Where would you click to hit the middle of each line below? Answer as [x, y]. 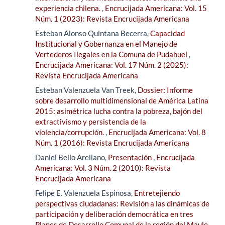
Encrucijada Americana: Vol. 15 [156, 8]
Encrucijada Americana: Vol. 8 [157, 132]
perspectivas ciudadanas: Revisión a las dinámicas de [122, 203]
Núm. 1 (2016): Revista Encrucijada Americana [112, 142]
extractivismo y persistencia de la [91, 121]
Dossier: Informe [165, 90]
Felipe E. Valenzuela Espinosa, [85, 193]
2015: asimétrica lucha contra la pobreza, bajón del [119, 111]
